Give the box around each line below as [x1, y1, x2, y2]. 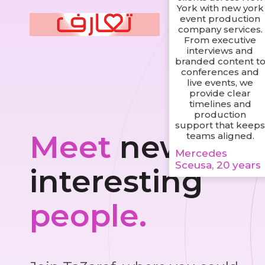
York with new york [176, 2, 264, 14]
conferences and [181, 66, 260, 78]
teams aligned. [186, 130, 254, 142]
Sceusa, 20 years [174, 159, 261, 172]
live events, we [187, 77, 254, 89]
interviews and [187, 45, 254, 57]
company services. [177, 24, 263, 35]
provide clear [189, 88, 251, 99]
